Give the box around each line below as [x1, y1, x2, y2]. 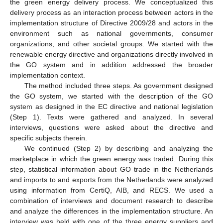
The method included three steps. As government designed [24, 81, 213, 90]
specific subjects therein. [10, 133, 87, 142]
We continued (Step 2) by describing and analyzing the [24, 144, 213, 152]
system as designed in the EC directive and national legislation [10, 102, 213, 111]
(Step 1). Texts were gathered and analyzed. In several [10, 112, 213, 121]
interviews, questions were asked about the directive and [10, 123, 213, 131]
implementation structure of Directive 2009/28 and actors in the [10, 18, 213, 27]
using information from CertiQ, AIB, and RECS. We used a [10, 186, 213, 194]
